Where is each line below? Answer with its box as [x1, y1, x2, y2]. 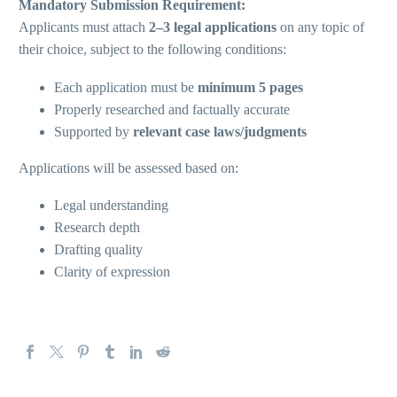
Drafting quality [54, 242, 143, 258]
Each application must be [54, 79, 198, 95]
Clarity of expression [54, 264, 170, 280]
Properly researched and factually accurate [54, 101, 290, 117]
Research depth [54, 220, 140, 236]
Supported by [54, 123, 133, 139]
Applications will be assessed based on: [19, 160, 238, 175]
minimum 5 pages [198, 79, 303, 95]
